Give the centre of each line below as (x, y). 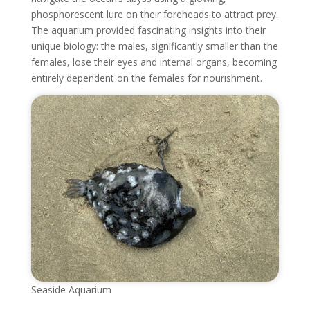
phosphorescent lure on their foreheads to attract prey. (154, 15)
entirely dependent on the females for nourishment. (146, 78)
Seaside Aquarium (71, 290)
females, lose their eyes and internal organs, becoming (154, 62)
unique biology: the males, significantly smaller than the (154, 46)
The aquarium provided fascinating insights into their (148, 30)
